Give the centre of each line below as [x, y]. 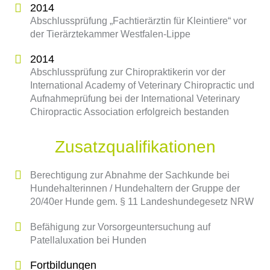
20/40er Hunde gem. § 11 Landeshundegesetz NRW [142, 202]
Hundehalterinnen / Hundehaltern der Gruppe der [135, 188]
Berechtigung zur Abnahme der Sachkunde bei [130, 175]
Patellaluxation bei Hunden [88, 240]
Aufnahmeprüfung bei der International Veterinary [135, 99]
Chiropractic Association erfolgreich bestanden [130, 112]
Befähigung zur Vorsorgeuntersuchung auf [120, 227]
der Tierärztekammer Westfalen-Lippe [110, 34]
